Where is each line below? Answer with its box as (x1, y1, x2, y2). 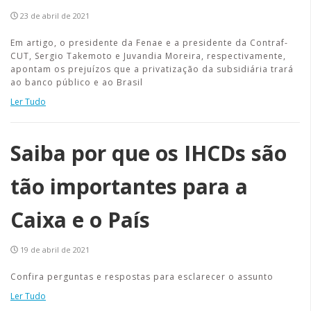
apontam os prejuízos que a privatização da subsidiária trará (10, 63, 294, 75)
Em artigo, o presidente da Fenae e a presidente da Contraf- (10, 37, 288, 49)
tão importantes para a (10, 172, 248, 201)
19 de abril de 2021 (20, 244, 90, 255)
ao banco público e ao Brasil (10, 76, 143, 88)
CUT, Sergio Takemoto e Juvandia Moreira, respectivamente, (10, 50, 286, 62)
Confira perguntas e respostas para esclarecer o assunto (10, 271, 274, 283)
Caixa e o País (10, 205, 150, 234)
